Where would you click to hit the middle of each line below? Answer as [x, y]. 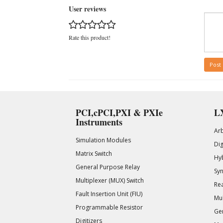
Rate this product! [90, 37]
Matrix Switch [94, 154]
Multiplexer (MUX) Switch [110, 181]
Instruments [99, 122]
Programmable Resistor [109, 208]
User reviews [87, 9]
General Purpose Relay [108, 167]
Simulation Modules [103, 140]
